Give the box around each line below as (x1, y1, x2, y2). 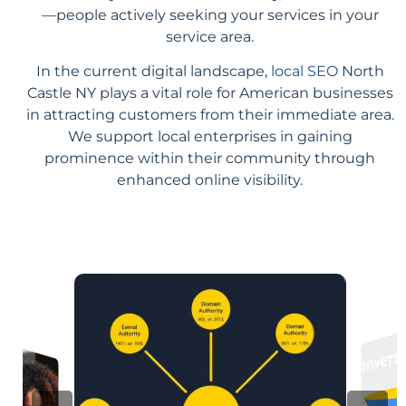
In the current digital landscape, (35, 62, 271, 80)
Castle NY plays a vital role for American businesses (26, 83, 393, 101)
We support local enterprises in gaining (67, 127, 353, 145)
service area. (166, 27, 254, 45)
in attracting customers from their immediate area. (25, 105, 394, 123)
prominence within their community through (44, 149, 375, 167)
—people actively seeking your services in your (41, 5, 379, 24)
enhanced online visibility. (117, 170, 303, 188)
